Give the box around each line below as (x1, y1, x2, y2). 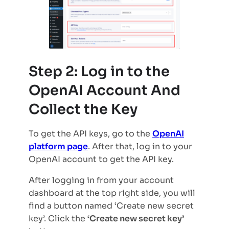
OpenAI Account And (29, 82, 180, 100)
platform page (29, 141, 88, 152)
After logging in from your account (29, 175, 174, 186)
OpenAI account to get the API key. (29, 154, 178, 165)
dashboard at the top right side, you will (29, 188, 195, 199)
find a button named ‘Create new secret (29, 200, 194, 212)
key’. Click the (29, 213, 87, 224)
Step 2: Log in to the (29, 63, 170, 81)
